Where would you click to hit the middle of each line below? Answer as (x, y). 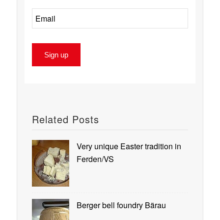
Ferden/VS (95, 159)
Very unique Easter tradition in (129, 146)
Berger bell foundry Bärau (121, 205)
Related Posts (65, 119)
